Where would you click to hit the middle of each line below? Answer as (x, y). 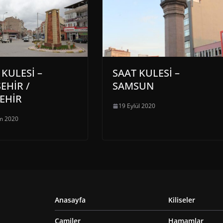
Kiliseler (182, 200)
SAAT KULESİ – (146, 73)
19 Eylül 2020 (137, 106)
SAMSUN (133, 86)
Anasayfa (70, 200)
